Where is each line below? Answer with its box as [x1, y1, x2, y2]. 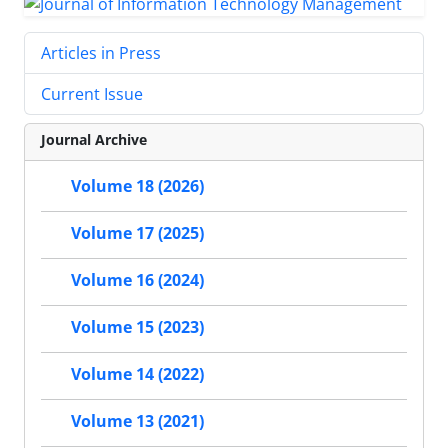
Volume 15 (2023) [71, 316, 204, 339]
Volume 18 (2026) [71, 175, 204, 198]
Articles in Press [41, 41, 161, 64]
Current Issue [41, 82, 143, 105]
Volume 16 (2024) [71, 269, 204, 292]
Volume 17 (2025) [71, 222, 204, 245]
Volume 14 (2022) [71, 363, 204, 386]
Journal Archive [41, 129, 147, 149]
